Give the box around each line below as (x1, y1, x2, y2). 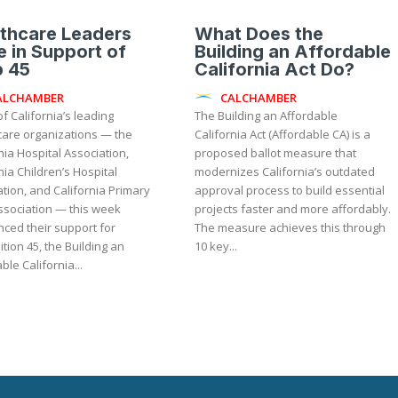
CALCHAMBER (220, 89, 298, 106)
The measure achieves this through (195, 219, 386, 236)
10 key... (195, 238, 238, 255)
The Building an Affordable (195, 107, 338, 124)
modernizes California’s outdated (195, 163, 376, 180)
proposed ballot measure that (195, 145, 357, 162)
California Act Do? (195, 59, 355, 81)
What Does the (195, 23, 324, 45)
